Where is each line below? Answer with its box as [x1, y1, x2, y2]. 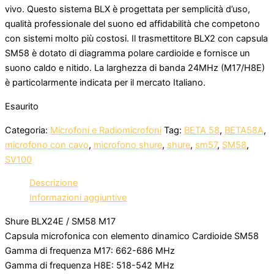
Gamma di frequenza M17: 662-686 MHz [5, 245, 175, 256]
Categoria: [5, 124, 50, 136]
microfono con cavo [5, 139, 89, 150]
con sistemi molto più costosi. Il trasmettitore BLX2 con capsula [5, 33, 268, 45]
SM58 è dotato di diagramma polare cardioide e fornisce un [5, 48, 250, 59]
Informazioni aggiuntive [29, 192, 127, 204]
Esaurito [5, 100, 39, 112]
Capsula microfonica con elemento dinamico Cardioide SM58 [5, 230, 259, 242]
